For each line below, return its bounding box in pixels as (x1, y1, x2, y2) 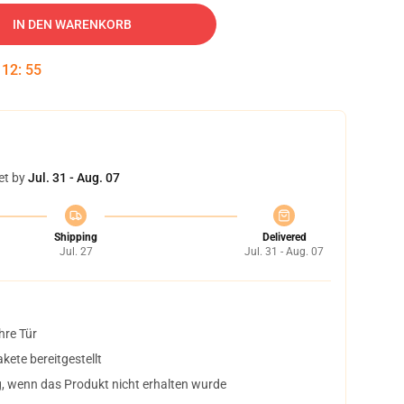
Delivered (262, 231, 307, 243)
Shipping (54, 231, 97, 243)
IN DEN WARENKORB (13, 17, 132, 32)
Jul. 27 (59, 245, 93, 258)
